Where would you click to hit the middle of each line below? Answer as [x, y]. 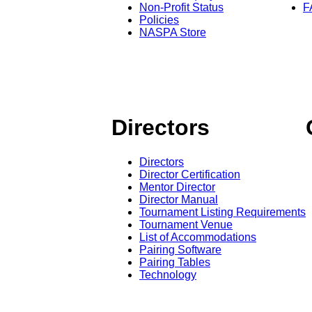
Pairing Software [180, 249]
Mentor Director [177, 187]
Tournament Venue [186, 224]
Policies [159, 19]
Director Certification [190, 174]
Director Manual [179, 199]
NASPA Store [173, 32]
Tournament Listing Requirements [223, 212]
